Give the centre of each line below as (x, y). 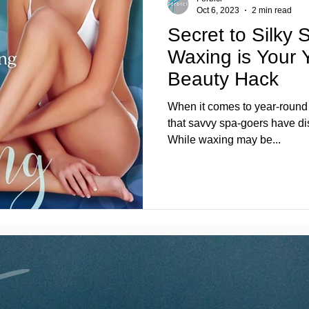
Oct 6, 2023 (218, 10)
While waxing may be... (224, 140)
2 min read (272, 10)
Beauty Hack (223, 79)
